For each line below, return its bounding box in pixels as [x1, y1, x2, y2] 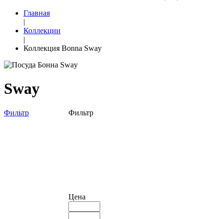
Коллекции [23, 26, 61, 35]
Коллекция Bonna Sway [23, 44, 102, 52]
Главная [23, 9, 50, 17]
